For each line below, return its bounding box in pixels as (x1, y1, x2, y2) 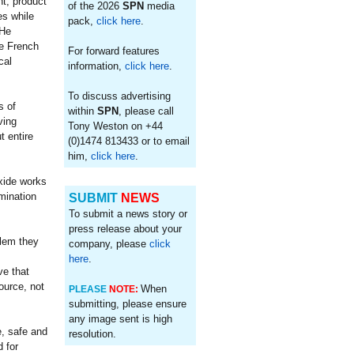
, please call (119, 105, 175, 117)
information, (68, 60, 126, 72)
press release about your (68, 223, 182, 235)
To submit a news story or (68, 208, 187, 220)
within (68, 105, 98, 117)
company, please (68, 238, 149, 250)
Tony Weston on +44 (68, 120, 164, 132)
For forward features (68, 45, 160, 57)
